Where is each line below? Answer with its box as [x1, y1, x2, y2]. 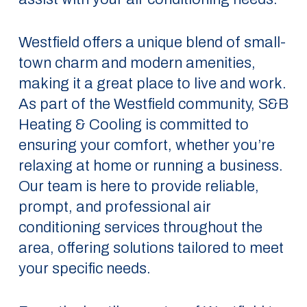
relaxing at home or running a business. [18, 158, 283, 174]
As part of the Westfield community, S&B [18, 96, 288, 112]
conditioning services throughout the [18, 219, 262, 236]
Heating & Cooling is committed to [18, 116, 249, 133]
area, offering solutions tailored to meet [18, 240, 284, 256]
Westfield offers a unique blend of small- [18, 34, 286, 51]
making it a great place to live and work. [18, 75, 286, 92]
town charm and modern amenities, [18, 55, 256, 71]
